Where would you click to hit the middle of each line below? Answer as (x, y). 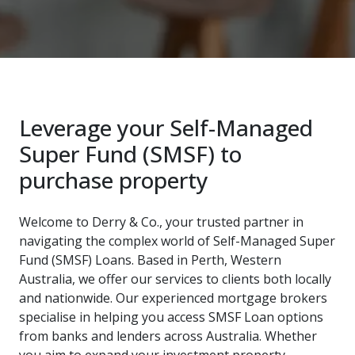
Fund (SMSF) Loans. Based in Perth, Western (150, 260)
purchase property (114, 180)
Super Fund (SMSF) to (130, 154)
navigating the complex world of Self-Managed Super (177, 241)
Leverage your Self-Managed (166, 128)
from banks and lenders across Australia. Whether (168, 336)
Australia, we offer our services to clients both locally (175, 279)
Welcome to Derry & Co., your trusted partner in (161, 222)
